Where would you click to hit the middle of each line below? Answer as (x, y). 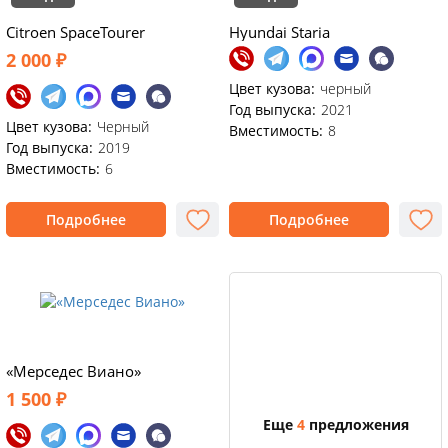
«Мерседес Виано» (73, 371)
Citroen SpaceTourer (75, 32)
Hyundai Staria (279, 32)
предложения (356, 424)
